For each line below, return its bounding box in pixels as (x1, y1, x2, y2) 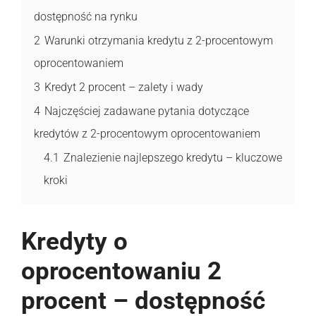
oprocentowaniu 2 (21, 256, 221, 286)
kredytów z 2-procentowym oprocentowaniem (34, 126, 260, 140)
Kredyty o (21, 226, 128, 256)
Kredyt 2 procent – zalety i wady (44, 80, 203, 94)
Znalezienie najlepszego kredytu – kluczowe (63, 150, 282, 164)
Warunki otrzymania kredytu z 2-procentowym (44, 33, 273, 47)
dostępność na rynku (34, 9, 138, 23)
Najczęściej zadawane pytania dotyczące (44, 104, 249, 118)
